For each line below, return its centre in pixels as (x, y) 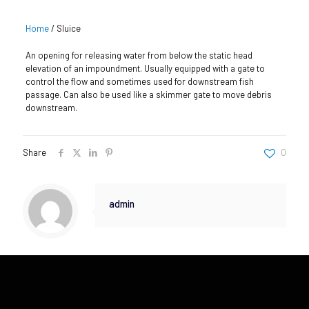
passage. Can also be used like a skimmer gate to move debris (148, 94)
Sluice (68, 28)
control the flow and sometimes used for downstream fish (139, 81)
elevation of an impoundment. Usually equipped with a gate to (145, 68)
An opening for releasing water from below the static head (139, 55)
